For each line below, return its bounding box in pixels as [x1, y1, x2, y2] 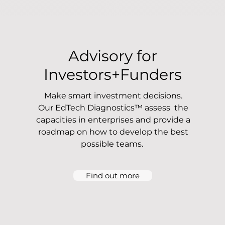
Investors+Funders [44, 65, 182, 84]
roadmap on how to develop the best [38, 127, 188, 137]
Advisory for [68, 47, 158, 65]
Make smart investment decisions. [44, 91, 182, 100]
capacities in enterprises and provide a [36, 115, 190, 125]
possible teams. [81, 139, 146, 149]
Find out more [85, 171, 140, 180]
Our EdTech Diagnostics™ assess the [38, 103, 188, 113]
